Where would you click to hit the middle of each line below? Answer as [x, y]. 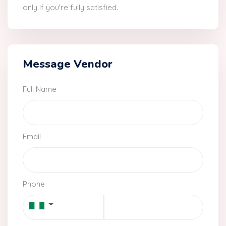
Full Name [40, 89]
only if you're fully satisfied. [70, 8]
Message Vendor [68, 64]
